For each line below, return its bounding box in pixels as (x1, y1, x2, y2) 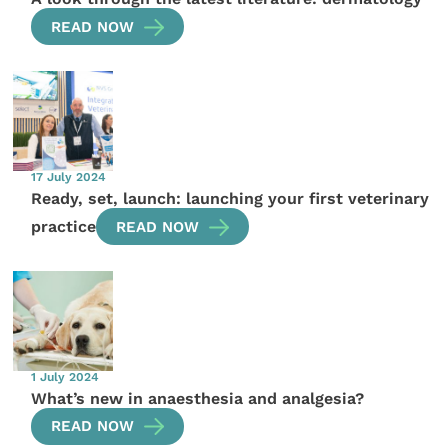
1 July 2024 (31, 370, 100, 385)
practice (31, 216, 97, 236)
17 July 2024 (31, 170, 107, 185)
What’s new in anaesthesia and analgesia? (31, 388, 365, 408)
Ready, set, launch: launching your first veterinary (31, 189, 430, 209)
